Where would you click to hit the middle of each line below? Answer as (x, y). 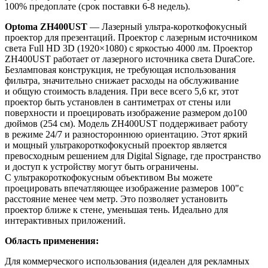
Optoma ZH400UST (46, 27)
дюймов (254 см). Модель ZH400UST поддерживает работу (126, 124)
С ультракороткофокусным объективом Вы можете (109, 178)
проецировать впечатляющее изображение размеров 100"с (124, 188)
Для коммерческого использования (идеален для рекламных (127, 261)
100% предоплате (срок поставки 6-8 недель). (98, 7)
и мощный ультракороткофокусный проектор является (116, 145)
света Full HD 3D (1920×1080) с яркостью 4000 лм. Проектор (129, 48)
